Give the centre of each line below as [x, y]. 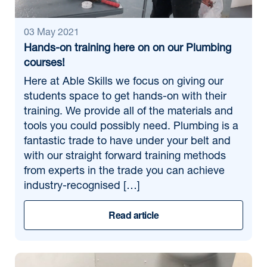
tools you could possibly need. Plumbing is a [131, 127]
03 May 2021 [52, 33]
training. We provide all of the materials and [128, 112]
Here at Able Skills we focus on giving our [124, 82]
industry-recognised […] [82, 187]
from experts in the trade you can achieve [124, 172]
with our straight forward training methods [125, 157]
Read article [133, 215]
